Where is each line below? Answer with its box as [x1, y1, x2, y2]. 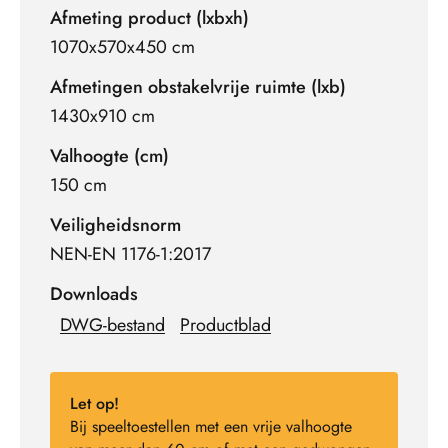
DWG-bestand [60, 312, 165, 339]
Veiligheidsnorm [50, 212, 181, 239]
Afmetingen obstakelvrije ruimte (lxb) [50, 74, 346, 101]
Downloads [50, 281, 138, 308]
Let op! [70, 392, 119, 416]
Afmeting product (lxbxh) [50, 5, 249, 32]
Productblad [180, 312, 271, 339]
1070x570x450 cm [50, 34, 195, 61]
